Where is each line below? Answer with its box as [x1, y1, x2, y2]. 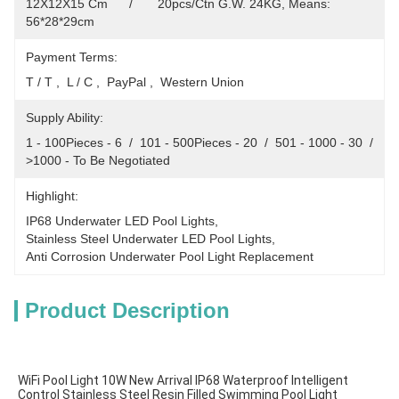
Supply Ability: [26, 110, 103, 125]
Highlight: [26, 189, 78, 203]
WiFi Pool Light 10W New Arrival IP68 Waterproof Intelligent [18, 373, 348, 387]
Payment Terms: [26, 50, 118, 64]
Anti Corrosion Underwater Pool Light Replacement [26, 249, 313, 264]
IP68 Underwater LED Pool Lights [26, 214, 215, 228]
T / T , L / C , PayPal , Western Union [26, 75, 244, 89]
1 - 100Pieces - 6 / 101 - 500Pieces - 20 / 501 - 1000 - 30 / [26, 135, 373, 150]
